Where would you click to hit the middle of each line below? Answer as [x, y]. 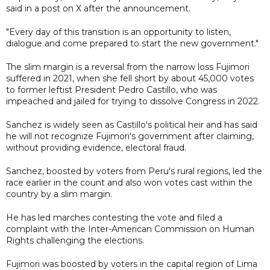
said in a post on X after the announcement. [98, 8]
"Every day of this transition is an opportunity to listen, [118, 32]
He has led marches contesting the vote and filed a [114, 217]
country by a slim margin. [59, 194]
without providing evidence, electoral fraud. [96, 147]
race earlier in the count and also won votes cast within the [129, 182]
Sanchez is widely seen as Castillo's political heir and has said [132, 124]
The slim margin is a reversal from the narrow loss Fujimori [128, 67]
